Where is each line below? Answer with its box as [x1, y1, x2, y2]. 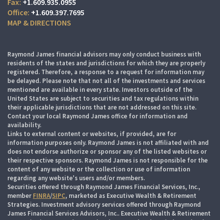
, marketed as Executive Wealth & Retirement [65, 192, 196, 200]
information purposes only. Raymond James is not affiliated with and [7, 138, 209, 147]
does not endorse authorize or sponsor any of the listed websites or [7, 147, 207, 156]
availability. [7, 121, 41, 129]
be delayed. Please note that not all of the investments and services [7, 77, 205, 85]
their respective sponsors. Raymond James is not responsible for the [7, 156, 208, 165]
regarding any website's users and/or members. [7, 174, 145, 182]
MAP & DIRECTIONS [7, 18, 71, 27]
